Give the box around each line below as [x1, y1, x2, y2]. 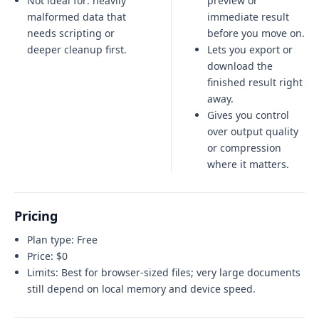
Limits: [27, 266, 61, 279]
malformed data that [27, 10, 126, 23]
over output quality [207, 125, 298, 138]
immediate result [207, 10, 289, 23]
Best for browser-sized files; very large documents [61, 266, 300, 279]
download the [207, 59, 273, 73]
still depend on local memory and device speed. [27, 282, 256, 296]
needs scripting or [27, 26, 115, 40]
